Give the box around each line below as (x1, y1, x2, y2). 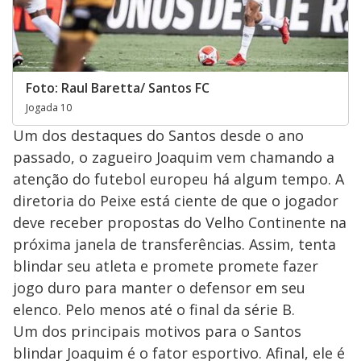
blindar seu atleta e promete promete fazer (13, 256, 318, 276)
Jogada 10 (26, 101, 72, 115)
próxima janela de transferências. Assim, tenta (13, 234, 336, 255)
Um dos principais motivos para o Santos (13, 322, 301, 342)
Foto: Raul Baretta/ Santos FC (26, 79, 210, 98)
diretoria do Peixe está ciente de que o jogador (13, 191, 338, 211)
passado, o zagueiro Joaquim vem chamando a (13, 147, 334, 168)
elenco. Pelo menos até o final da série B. (13, 300, 295, 320)
